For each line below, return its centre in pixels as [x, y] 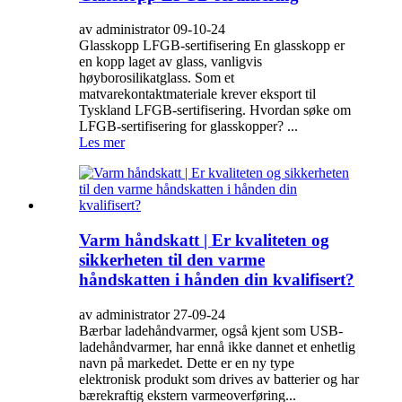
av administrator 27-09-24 [152, 314]
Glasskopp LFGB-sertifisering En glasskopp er [212, 46]
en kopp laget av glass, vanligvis [170, 62]
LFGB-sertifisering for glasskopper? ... [188, 127]
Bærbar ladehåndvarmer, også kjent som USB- [211, 330]
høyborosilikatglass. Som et [157, 78]
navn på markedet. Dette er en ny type [187, 363]
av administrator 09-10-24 [152, 30]
